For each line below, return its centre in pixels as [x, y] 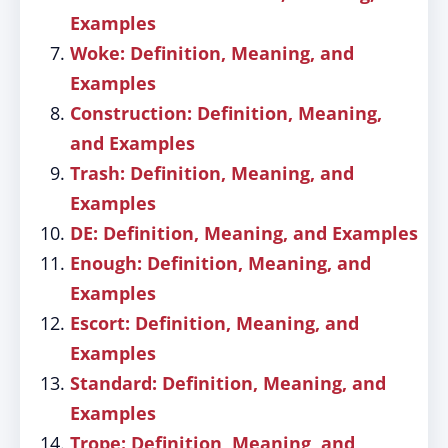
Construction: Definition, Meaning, [226, 113]
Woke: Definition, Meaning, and [212, 53]
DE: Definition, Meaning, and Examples [244, 233]
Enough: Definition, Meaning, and [220, 263]
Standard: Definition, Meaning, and [228, 383]
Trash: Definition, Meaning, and [212, 173]
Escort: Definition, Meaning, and [214, 323]
